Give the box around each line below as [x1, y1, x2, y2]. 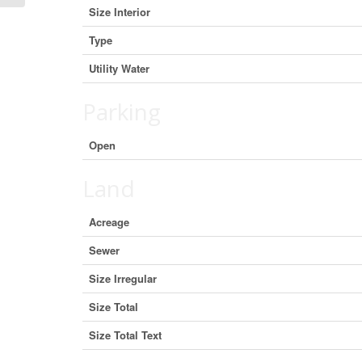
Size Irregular [89, 271, 157, 286]
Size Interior [89, 4, 150, 19]
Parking [82, 96, 161, 127]
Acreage [89, 214, 129, 229]
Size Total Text [89, 327, 162, 343]
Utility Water [89, 61, 149, 76]
